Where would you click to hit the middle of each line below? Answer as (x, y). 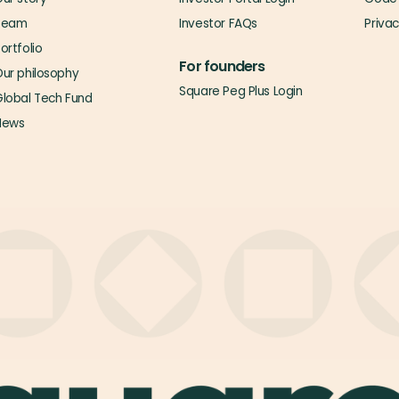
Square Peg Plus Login (241, 91)
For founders (222, 66)
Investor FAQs (218, 24)
